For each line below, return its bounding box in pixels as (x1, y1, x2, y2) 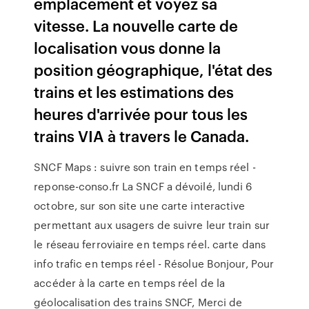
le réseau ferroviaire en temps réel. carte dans (34, 237, 266, 252)
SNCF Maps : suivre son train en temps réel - (34, 159, 256, 175)
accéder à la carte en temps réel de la (34, 275, 226, 290)
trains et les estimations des (34, 81, 235, 102)
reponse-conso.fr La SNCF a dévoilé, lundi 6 (34, 179, 252, 194)
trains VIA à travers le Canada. (34, 125, 250, 146)
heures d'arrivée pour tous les (34, 103, 248, 124)
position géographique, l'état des (34, 59, 273, 80)
